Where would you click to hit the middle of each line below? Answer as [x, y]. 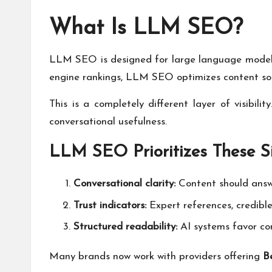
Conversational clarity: [124, 184]
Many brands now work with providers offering [156, 257]
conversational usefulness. [108, 122]
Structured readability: [125, 227]
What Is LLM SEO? [146, 29]
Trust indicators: [110, 205]
